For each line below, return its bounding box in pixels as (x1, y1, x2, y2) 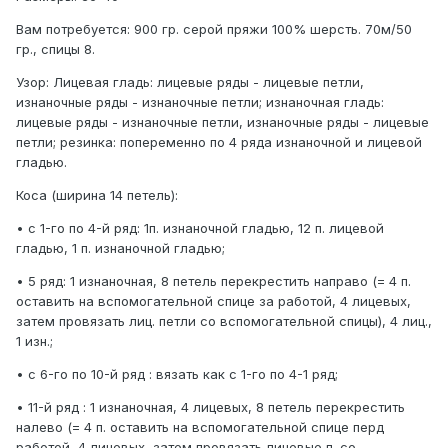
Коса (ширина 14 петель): (16, 187, 178, 204)
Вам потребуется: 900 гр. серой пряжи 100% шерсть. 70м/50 (16, 21, 412, 38)
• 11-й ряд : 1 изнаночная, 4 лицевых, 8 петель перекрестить (16, 399, 405, 416)
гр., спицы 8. (16, 41, 95, 58)
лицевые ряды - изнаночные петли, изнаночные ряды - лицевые (16, 114, 429, 131)
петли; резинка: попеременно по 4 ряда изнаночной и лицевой (16, 134, 422, 151)
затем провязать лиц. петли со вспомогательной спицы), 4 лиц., (16, 313, 432, 330)
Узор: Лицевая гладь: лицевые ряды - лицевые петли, (16, 74, 364, 91)
